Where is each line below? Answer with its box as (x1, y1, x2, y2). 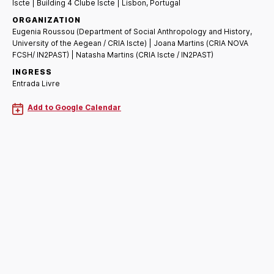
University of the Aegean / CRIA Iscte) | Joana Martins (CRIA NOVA (12, 38, 248, 48)
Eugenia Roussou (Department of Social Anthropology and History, (12, 26, 252, 36)
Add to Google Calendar (28, 102, 121, 112)
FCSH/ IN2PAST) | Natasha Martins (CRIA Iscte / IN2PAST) (12, 50, 213, 59)
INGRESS (12, 67, 52, 76)
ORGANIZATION (12, 15, 81, 24)
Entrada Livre (12, 78, 60, 88)
